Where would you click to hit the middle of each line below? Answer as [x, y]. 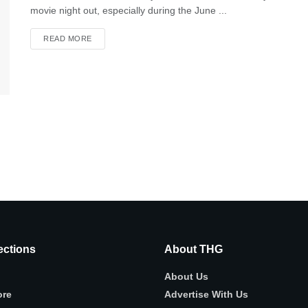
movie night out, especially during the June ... [129, 10]
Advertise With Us [206, 294]
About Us [186, 276]
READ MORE [68, 38]
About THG [194, 249]
